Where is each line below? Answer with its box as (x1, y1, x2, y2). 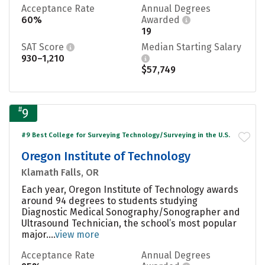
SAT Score (21, 41, 66, 53)
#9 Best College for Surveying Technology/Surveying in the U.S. (21, 131, 230, 139)
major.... (21, 228, 55, 240)
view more (55, 228, 99, 240)
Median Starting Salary (141, 41, 241, 53)
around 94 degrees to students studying (21, 195, 198, 206)
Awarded (141, 14, 182, 25)
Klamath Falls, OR (21, 166, 99, 178)
